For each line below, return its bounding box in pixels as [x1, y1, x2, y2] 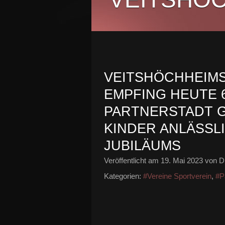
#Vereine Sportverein [143, 172, 211, 180]
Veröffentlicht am [104, 156, 161, 165]
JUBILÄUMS [104, 138, 181, 153]
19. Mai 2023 [161, 156, 203, 165]
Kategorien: [104, 172, 141, 180]
